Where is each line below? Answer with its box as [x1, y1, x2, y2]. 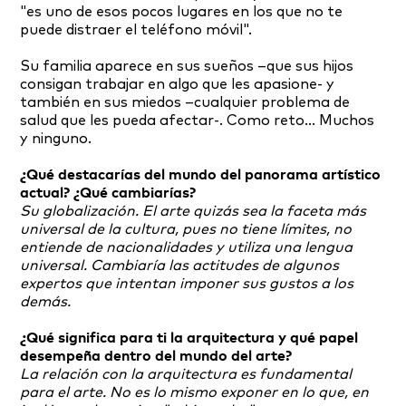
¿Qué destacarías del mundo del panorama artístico [20, 168, 382, 183]
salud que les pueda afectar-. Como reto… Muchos [20, 113, 375, 129]
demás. [20, 295, 72, 310]
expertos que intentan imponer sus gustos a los [20, 276, 354, 292]
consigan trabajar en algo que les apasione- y [20, 77, 335, 92]
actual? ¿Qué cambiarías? [20, 186, 197, 201]
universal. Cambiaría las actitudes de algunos [20, 258, 340, 274]
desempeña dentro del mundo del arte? [20, 349, 293, 364]
